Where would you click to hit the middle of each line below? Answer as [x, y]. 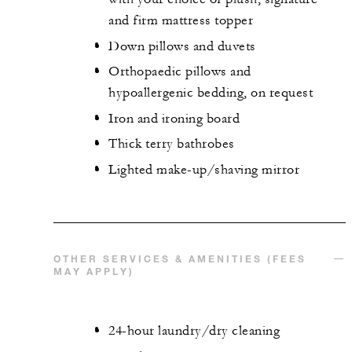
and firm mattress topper [181, 20]
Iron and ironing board [174, 118]
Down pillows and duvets [182, 46]
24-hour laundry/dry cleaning [194, 331]
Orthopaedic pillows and [180, 71]
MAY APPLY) [94, 271]
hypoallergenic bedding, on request [211, 93]
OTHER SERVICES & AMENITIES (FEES [180, 258]
